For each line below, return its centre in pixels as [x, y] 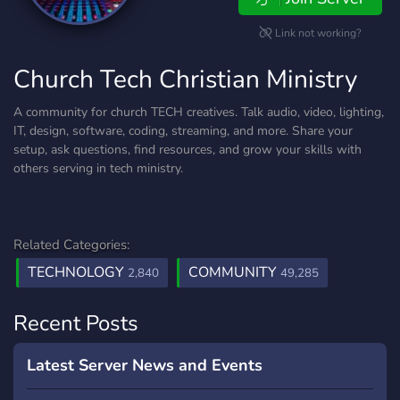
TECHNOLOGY [78, 272]
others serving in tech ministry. [98, 168]
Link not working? [317, 33]
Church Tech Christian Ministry [185, 79]
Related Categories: [71, 245]
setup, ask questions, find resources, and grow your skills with [187, 150]
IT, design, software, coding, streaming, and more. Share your [183, 131]
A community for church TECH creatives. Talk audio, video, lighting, [199, 112]
